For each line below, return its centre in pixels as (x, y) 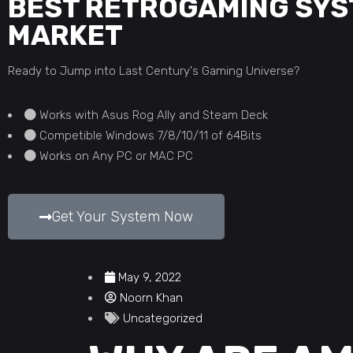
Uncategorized (163, 318)
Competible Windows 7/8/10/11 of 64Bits (150, 136)
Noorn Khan (151, 298)
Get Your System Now (123, 217)
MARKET (65, 35)
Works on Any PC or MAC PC (116, 156)
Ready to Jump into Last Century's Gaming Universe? (154, 71)
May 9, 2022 (150, 277)
